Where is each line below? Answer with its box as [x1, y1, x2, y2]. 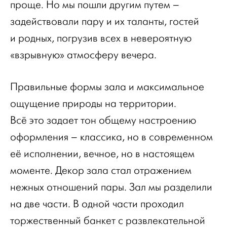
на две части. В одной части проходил [10, 198, 184, 210]
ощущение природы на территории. [10, 98, 176, 109]
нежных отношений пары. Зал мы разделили [10, 181, 212, 193]
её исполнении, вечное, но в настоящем [10, 148, 195, 160]
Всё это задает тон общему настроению [10, 115, 196, 126]
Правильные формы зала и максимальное [10, 81, 204, 93]
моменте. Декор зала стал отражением [10, 165, 192, 176]
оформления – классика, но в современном [10, 131, 213, 143]
